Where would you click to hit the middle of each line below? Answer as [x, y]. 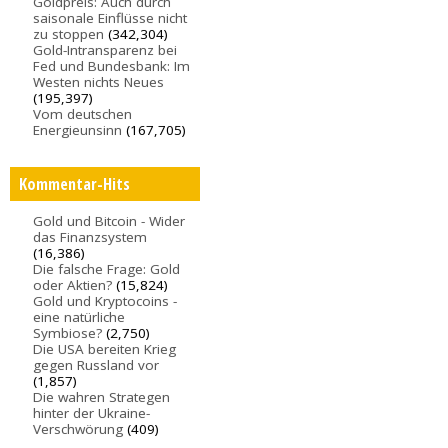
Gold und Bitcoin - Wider [109, 220]
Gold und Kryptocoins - [105, 300]
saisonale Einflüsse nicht [110, 18]
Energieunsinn [78, 130]
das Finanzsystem [90, 236]
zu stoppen [69, 34]
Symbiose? [68, 332]
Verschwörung [78, 428]
